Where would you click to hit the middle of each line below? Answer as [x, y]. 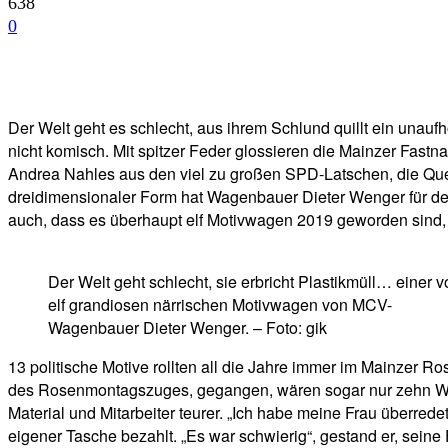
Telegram [310, 76]
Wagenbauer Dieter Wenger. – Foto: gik [187, 328]
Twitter [196, 76]
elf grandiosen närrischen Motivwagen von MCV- [220, 305]
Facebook [80, 76]
